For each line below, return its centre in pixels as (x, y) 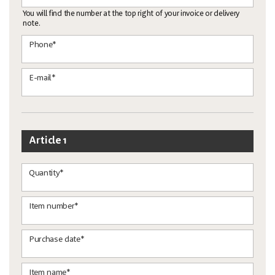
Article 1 (48, 141)
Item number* (54, 206)
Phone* (43, 45)
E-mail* (42, 78)
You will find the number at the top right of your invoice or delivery (131, 14)
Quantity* (47, 173)
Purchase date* (57, 239)
